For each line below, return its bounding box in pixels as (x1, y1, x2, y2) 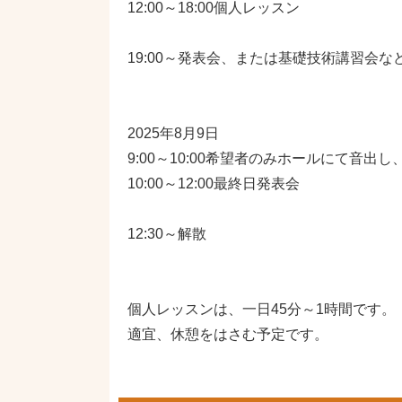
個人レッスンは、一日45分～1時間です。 (127, 301, 396, 317)
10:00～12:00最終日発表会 (127, 176, 300, 191)
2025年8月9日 (127, 126, 219, 141)
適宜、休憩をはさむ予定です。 (127, 327, 328, 342)
